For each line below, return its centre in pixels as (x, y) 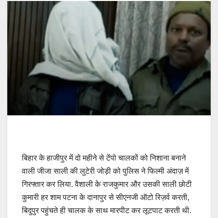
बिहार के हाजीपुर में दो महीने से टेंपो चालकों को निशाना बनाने (104, 158)
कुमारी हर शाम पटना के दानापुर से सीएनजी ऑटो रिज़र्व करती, (106, 198)
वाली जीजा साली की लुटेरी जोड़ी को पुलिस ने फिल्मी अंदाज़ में (105, 171)
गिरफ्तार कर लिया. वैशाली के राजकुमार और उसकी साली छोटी (107, 184)
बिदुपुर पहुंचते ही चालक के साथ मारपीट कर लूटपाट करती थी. (107, 211)
